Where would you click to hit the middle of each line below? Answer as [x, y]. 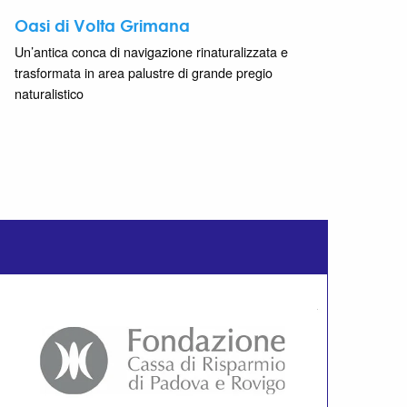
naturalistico [49, 93]
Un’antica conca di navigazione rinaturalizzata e [151, 51]
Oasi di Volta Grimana [102, 25]
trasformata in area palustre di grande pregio [144, 72]
